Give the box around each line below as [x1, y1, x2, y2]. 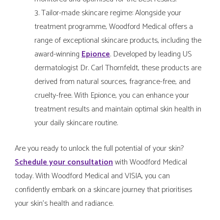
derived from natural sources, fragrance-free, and [34, 75, 191, 89]
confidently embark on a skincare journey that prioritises [15, 183, 192, 197]
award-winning [34, 48, 82, 61]
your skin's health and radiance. [15, 197, 113, 211]
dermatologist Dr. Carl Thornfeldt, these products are [34, 61, 201, 75]
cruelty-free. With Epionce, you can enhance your [34, 89, 189, 103]
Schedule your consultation [15, 156, 113, 169]
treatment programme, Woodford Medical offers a [34, 20, 193, 34]
